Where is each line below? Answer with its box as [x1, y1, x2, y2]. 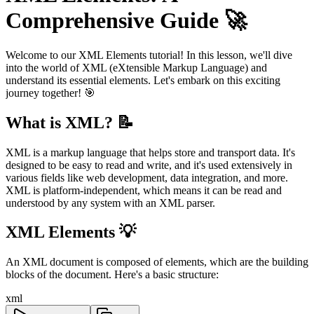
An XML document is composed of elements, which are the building [6, 256, 308, 268]
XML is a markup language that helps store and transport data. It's [6, 146, 295, 158]
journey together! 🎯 [6, 86, 95, 99]
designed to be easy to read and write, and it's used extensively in [6, 158, 292, 171]
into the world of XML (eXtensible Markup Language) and [6, 61, 267, 74]
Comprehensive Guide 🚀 [6, 8, 247, 34]
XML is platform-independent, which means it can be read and [6, 184, 282, 196]
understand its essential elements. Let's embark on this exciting [6, 74, 280, 86]
